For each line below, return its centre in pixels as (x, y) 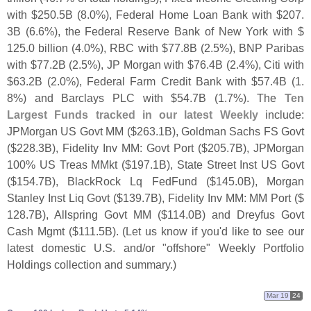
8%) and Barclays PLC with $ (92, 98)
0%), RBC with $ (126, 48)
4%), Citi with (271, 65)
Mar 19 (278, 295)
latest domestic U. (56, 248)
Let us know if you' (174, 232)
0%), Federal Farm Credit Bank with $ (159, 82)
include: (281, 115)
